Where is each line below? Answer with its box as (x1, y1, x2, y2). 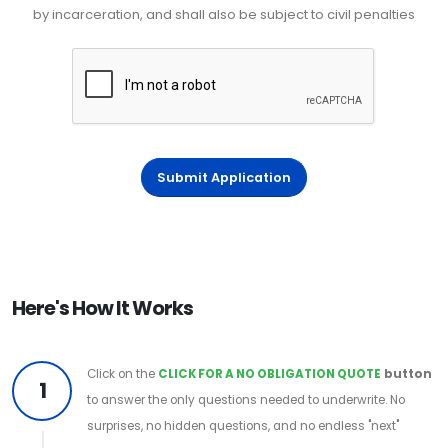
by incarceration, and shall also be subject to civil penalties (33, 5, 415, 25)
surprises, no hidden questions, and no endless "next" (87, 417, 399, 434)
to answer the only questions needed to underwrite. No (87, 391, 405, 408)
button (384, 365, 432, 382)
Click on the (87, 365, 158, 382)
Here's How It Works (12, 294, 194, 322)
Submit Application (157, 168, 291, 186)
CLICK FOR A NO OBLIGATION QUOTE (158, 365, 381, 382)
